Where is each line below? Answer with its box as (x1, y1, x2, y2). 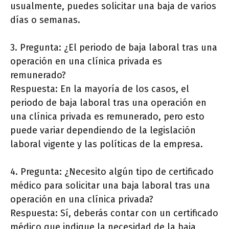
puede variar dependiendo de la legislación (10, 125, 196, 136)
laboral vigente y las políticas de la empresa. (10, 139, 203, 150)
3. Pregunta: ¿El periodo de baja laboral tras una (10, 42, 217, 53)
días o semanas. (10, 14, 80, 26)
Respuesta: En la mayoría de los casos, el (10, 83, 189, 95)
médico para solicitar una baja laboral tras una (10, 180, 210, 191)
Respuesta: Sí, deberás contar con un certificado (10, 208, 218, 219)
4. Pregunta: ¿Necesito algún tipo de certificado (10, 166, 214, 177)
